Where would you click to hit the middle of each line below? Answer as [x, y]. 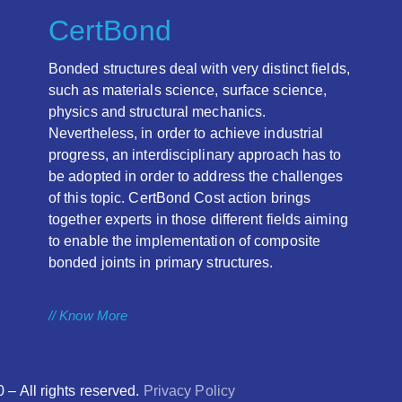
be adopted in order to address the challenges [196, 176]
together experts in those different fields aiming [198, 219]
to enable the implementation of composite [184, 240]
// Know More [88, 315]
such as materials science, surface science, [188, 90]
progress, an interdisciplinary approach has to [195, 154]
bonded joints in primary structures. [161, 262]
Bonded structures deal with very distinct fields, [199, 68]
